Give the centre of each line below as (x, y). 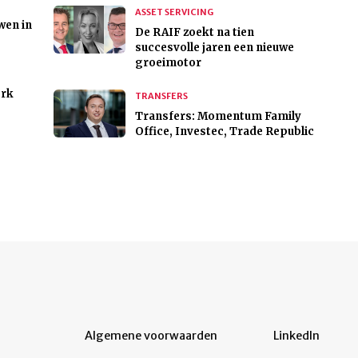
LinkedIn (296, 336)
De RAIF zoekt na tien (194, 33)
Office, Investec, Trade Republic (224, 132)
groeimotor (168, 63)
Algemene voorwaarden (151, 336)
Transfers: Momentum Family (218, 117)
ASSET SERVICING (174, 12)
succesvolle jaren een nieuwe (214, 48)
